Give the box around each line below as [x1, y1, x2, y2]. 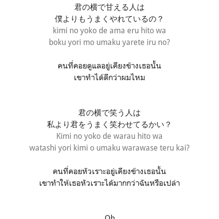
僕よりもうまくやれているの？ [55, 13, 164, 23]
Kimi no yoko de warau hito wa [56, 131, 163, 141]
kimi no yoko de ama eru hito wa [53, 25, 166, 35]
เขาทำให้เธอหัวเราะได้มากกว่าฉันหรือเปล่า [39, 177, 180, 188]
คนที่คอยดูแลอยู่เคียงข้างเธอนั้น [58, 60, 161, 70]
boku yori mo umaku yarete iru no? [49, 37, 170, 47]
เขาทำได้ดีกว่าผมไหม [74, 72, 145, 82]
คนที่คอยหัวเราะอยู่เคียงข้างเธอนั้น [53, 166, 166, 176]
